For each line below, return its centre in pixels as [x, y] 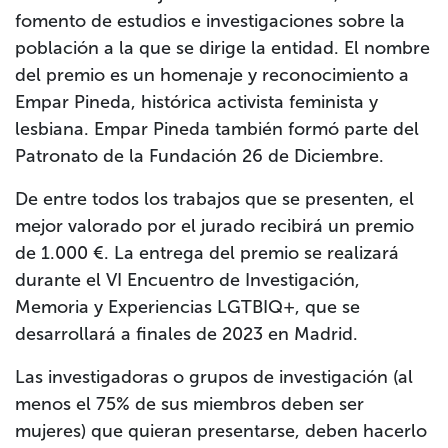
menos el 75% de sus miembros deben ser [189, 404]
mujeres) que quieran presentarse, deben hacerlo [221, 431]
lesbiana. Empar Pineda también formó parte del [217, 129]
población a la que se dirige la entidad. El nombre [222, 48]
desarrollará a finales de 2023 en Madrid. [186, 334]
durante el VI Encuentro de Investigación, [187, 280]
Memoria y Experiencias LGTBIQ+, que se [187, 307]
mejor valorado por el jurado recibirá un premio [214, 226]
